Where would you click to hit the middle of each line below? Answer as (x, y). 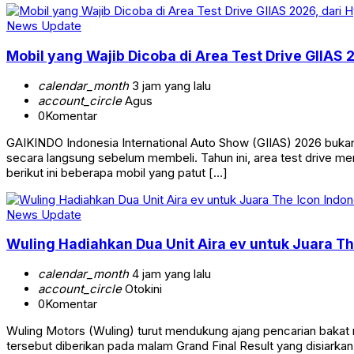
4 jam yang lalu (170, 273)
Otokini (142, 288)
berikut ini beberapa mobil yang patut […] (117, 172)
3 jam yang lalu (170, 85)
